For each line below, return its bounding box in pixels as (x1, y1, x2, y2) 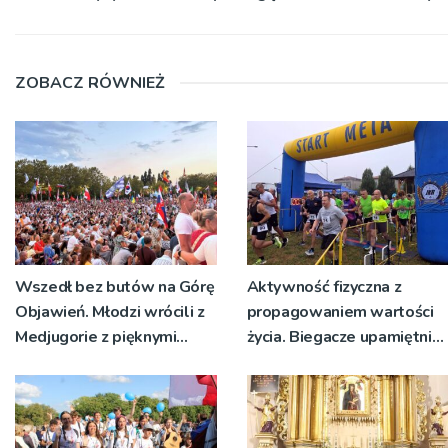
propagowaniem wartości (246, 300, 434, 323)
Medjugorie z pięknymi (15, 325, 177, 348)
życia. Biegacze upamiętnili (246, 325, 441, 348)
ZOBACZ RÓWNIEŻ (15, 71, 165, 94)
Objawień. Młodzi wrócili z (15, 300, 205, 323)
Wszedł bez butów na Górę (15, 275, 215, 298)
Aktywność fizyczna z (246, 275, 402, 298)
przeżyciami (15, 350, 101, 373)
